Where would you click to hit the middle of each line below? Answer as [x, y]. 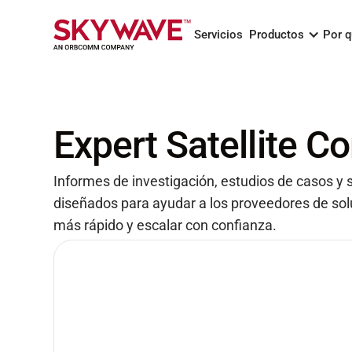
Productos [277, 35]
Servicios [218, 35]
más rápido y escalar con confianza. [165, 225]
